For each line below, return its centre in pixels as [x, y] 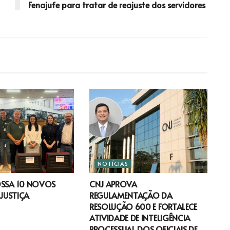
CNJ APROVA [113, 184]
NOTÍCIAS [113, 164]
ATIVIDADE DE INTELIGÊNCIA [140, 218]
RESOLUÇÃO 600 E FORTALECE [143, 207]
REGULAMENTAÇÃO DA [131, 195]
